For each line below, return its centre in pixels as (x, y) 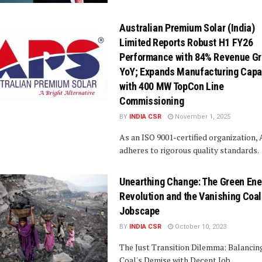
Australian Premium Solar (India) (187, 27)
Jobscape (140, 211)
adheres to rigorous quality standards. (189, 150)
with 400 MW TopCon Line (172, 86)
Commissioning (152, 101)
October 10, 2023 (200, 226)
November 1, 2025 (202, 116)
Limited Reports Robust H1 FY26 (186, 42)
